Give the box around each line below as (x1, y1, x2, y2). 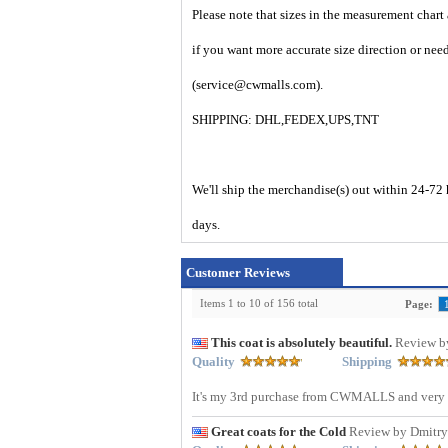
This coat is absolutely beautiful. (211, 335, 395, 351)
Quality (192, 354, 235, 370)
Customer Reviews (186, 265, 290, 281)
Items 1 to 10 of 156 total (200, 297, 318, 310)
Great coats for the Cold (211, 424, 349, 440)
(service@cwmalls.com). (192, 77, 323, 93)
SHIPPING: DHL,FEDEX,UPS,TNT (192, 112, 379, 128)
